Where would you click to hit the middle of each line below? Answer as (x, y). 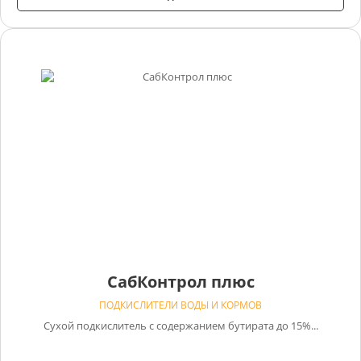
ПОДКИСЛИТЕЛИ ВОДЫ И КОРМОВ (180, 305)
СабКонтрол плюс (180, 281)
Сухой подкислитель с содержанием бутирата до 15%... (180, 325)
